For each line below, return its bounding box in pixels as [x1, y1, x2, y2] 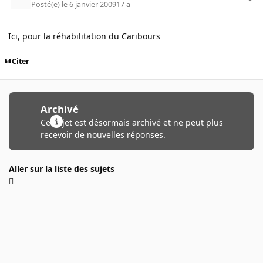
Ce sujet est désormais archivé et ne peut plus [40, 117, 223, 129]
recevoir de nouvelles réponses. [40, 129, 166, 141]
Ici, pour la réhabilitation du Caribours [8, 30, 160, 42]
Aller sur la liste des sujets [9, 163, 114, 174]
